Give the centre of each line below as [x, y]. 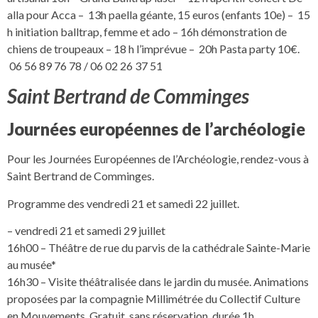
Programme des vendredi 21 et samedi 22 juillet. [123, 203]
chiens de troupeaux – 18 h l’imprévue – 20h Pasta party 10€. [153, 48]
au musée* [32, 265]
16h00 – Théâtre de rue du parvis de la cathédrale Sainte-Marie [159, 248]
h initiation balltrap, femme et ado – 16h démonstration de [147, 31]
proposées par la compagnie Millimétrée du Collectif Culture [154, 299]
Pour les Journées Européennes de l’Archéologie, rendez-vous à [158, 159]
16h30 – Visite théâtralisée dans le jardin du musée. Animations [158, 282]
